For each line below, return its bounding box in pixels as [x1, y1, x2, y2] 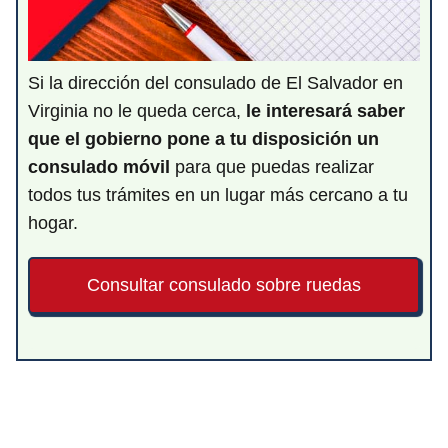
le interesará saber [246, 100, 405, 121]
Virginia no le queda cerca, [28, 100, 246, 121]
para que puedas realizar [170, 156, 374, 177]
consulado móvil [28, 156, 170, 177]
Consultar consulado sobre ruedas [87, 274, 361, 295]
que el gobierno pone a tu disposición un [28, 128, 379, 149]
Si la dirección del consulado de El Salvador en [28, 72, 403, 93]
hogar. [28, 212, 78, 233]
